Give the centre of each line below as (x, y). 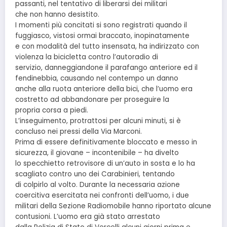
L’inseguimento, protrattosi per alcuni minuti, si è (98, 121)
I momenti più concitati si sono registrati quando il (101, 25)
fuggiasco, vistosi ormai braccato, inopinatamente (102, 36)
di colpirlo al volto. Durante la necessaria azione (98, 185)
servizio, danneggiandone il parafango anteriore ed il (106, 68)
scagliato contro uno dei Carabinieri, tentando (95, 174)
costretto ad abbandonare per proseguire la (92, 100)
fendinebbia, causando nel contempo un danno (97, 79)
